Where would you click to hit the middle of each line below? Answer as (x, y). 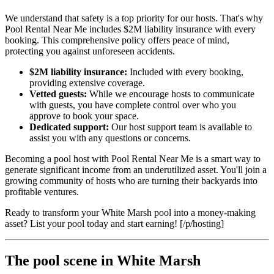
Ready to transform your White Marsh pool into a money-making (130, 212)
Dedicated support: (69, 127)
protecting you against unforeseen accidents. (90, 51)
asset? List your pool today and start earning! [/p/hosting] (114, 223)
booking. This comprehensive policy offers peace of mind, (117, 40)
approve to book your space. (84, 116)
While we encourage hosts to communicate (171, 94)
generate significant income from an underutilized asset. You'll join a (136, 169)
